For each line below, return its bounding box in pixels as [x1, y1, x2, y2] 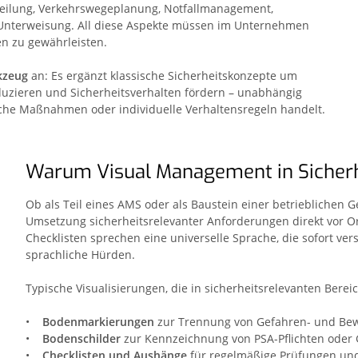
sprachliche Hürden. [25, 246, 135, 262]
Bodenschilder [38, 330, 121, 346]
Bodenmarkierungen [42, 313, 154, 329]
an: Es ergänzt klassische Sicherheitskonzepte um [28, 68, 297, 83]
